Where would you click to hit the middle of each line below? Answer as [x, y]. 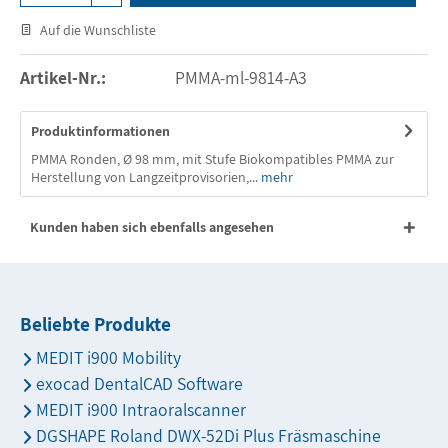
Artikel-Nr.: [63, 77]
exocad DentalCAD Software [139, 383]
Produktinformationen [100, 131]
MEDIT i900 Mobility [108, 357]
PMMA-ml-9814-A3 [240, 77]
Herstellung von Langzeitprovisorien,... [144, 177]
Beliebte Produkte [95, 324]
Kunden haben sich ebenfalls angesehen [152, 227]
